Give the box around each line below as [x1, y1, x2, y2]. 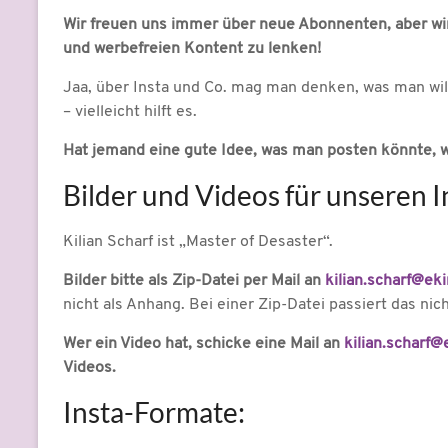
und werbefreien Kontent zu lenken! [63, 41, 321, 58]
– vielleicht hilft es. [63, 104, 197, 121]
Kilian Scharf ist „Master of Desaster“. [63, 234, 333, 251]
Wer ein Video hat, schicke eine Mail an [63, 336, 344, 353]
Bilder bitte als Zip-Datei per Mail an [63, 273, 325, 290]
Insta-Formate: [63, 395, 245, 430]
